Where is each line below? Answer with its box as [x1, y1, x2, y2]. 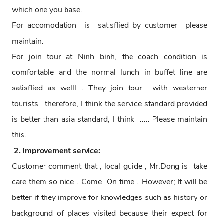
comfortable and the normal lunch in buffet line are [12, 67, 207, 78]
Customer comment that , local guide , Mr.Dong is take [12, 161, 207, 172]
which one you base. [12, 4, 82, 16]
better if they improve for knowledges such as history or [12, 192, 207, 203]
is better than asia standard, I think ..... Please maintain [12, 114, 207, 125]
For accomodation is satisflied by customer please [12, 20, 207, 31]
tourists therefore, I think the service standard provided [12, 98, 207, 109]
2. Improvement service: [14, 145, 100, 156]
